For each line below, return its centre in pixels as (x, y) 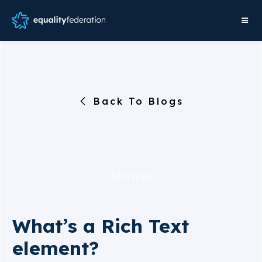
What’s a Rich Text (101, 226)
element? (56, 248)
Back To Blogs (139, 101)
